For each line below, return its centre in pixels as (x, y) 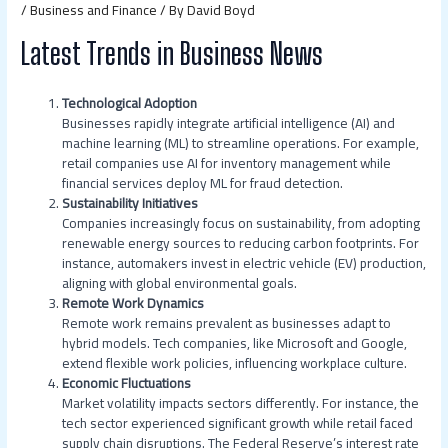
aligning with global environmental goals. (180, 282)
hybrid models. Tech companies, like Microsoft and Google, (235, 342)
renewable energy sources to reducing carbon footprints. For (241, 242)
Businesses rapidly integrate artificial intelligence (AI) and (229, 122)
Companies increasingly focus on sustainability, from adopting (241, 222)
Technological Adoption (130, 102)
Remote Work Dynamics (133, 302)
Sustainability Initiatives (130, 202)
